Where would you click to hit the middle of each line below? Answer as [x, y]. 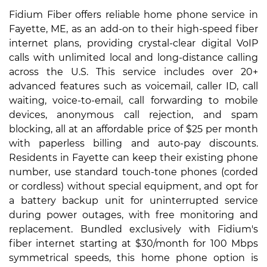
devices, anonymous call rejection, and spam [133, 115]
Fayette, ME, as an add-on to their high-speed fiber [133, 29]
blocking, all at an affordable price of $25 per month [133, 129]
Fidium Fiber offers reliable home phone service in [133, 15]
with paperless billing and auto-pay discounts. [133, 144]
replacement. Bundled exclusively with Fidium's [133, 229]
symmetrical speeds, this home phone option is [133, 258]
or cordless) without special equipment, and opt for [133, 187]
